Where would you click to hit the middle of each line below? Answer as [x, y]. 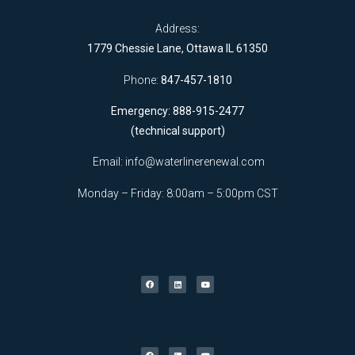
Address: [177, 29]
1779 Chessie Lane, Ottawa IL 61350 [177, 49]
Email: [108, 162]
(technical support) [177, 131]
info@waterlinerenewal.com [195, 162]
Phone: [142, 80]
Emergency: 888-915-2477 [177, 111]
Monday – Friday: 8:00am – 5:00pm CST [177, 193]
